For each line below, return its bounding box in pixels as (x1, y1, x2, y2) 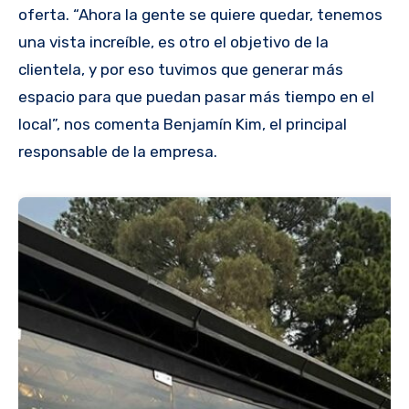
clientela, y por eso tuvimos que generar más (18, 60, 343, 79)
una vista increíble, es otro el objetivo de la (18, 33, 329, 52)
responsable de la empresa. (18, 142, 217, 162)
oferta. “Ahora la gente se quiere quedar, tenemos (18, 5, 383, 25)
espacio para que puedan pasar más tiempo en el (18, 88, 374, 107)
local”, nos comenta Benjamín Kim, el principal (18, 115, 347, 134)
